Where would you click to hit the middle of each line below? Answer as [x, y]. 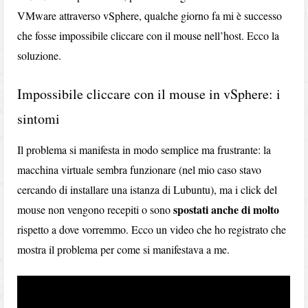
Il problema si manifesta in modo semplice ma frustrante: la [144, 149]
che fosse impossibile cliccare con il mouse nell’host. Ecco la [148, 35]
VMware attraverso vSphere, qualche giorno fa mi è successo [150, 15]
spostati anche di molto [227, 209]
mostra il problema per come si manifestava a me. [124, 249]
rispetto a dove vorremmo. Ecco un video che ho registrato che [152, 229]
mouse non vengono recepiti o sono [96, 209]
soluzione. [40, 55]
